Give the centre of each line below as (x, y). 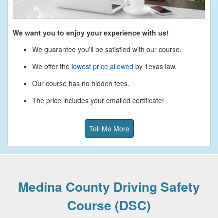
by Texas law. (155, 66)
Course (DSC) (109, 205)
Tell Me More (109, 128)
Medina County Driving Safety (109, 186)
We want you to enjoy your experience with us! (91, 32)
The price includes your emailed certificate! (98, 100)
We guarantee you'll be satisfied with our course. (107, 49)
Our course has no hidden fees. (81, 83)
